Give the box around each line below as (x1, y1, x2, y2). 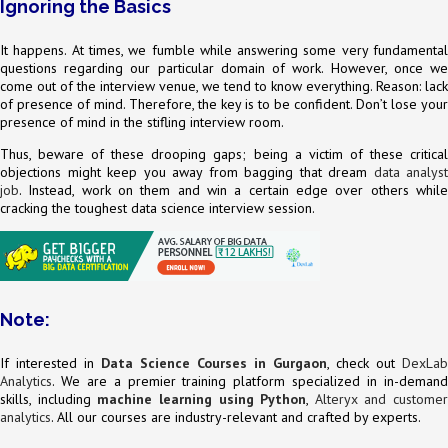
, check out (327, 354, 402, 373)
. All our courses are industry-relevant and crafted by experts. (51, 408, 421, 427)
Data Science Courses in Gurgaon (101, 354, 327, 373)
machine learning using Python (97, 390, 307, 409)
